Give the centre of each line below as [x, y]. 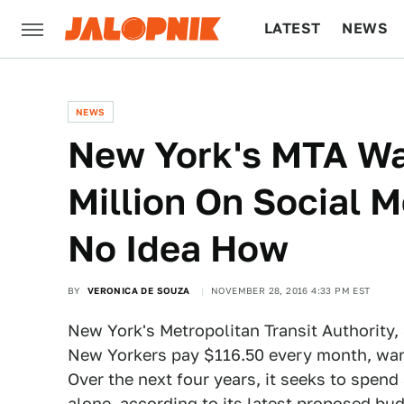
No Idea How [178, 248]
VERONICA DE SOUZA [138, 290]
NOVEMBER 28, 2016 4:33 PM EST [291, 290]
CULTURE [299, 86]
